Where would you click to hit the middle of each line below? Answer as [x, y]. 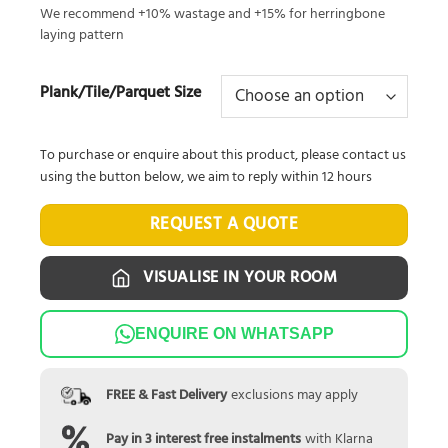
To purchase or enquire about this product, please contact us [223, 155]
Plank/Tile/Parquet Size [120, 92]
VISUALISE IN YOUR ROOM [240, 277]
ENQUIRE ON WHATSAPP [234, 334]
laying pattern [82, 35]
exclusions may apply [294, 396]
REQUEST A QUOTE [224, 224]
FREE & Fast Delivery [166, 396]
